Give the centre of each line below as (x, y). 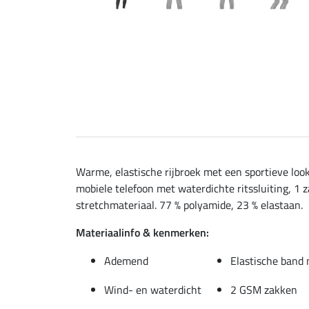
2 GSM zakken (264, 289)
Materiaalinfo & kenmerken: (142, 232)
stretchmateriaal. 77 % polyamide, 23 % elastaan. (189, 205)
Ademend (126, 260)
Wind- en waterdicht (153, 289)
